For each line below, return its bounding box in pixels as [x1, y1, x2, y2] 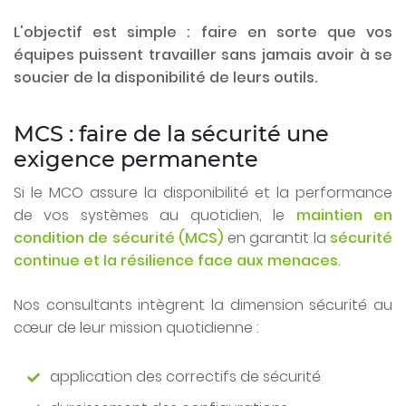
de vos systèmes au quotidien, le [14, 205, 296, 227]
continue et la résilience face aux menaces [14, 250, 338, 272]
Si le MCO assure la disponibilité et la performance [14, 182, 392, 204]
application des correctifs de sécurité [50, 366, 321, 388]
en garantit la [223, 227, 331, 249]
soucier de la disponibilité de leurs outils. [14, 66, 317, 88]
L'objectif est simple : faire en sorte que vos [14, 21, 392, 43]
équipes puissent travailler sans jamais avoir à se [14, 43, 392, 65]
